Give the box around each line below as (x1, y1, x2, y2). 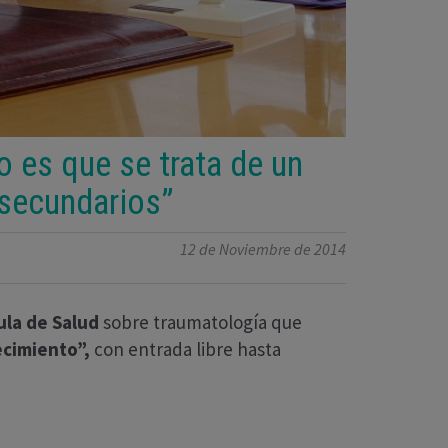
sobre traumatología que (99, 310, 302, 335)
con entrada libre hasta (94, 337, 281, 362)
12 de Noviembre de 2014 (180, 239, 346, 260)
